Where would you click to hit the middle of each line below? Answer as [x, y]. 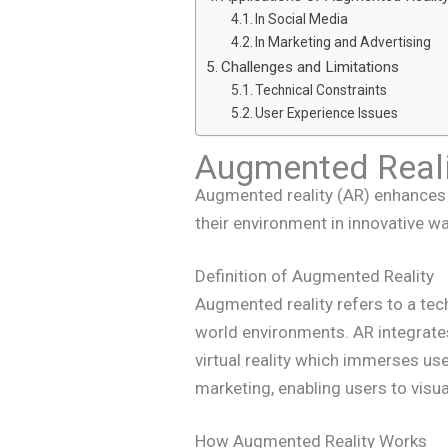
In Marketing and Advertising [343, 41]
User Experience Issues [327, 112]
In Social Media [302, 18]
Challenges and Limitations [310, 66]
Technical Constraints [321, 89]
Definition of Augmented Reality [315, 275]
